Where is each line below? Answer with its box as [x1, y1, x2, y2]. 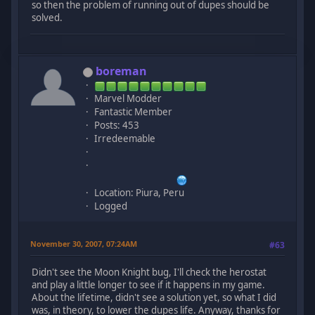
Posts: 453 [94, 119, 140, 132]
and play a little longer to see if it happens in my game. [32, 278, 266, 291]
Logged [94, 200, 128, 213]
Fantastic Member [94, 105, 173, 119]
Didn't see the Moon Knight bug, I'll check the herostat [32, 265, 267, 278]
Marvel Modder [94, 92, 162, 105]
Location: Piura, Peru [94, 186, 185, 200]
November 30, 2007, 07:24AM [30, 238, 138, 250]
